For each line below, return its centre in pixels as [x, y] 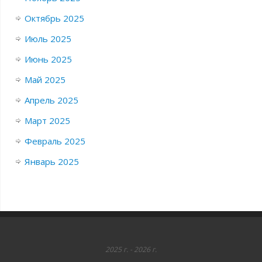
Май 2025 [45, 80]
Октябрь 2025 [54, 18]
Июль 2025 [48, 39]
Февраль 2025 [55, 141]
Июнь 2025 [48, 59]
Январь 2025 [51, 161]
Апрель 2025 [51, 100]
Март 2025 [47, 120]
